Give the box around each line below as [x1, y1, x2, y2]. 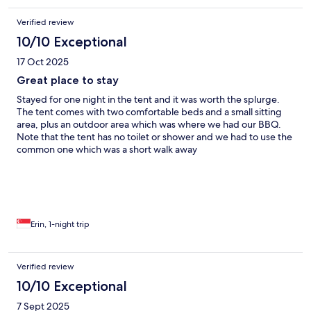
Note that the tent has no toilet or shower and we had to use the [17, 131, 292, 144]
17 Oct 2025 [17, 56, 69, 69]
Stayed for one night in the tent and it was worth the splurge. [17, 93, 280, 106]
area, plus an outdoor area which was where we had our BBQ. [17, 118, 281, 131]
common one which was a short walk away [17, 143, 197, 156]
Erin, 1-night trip [31, 219, 90, 230]
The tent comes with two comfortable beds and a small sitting [17, 106, 282, 119]
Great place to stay [17, 74, 119, 87]
